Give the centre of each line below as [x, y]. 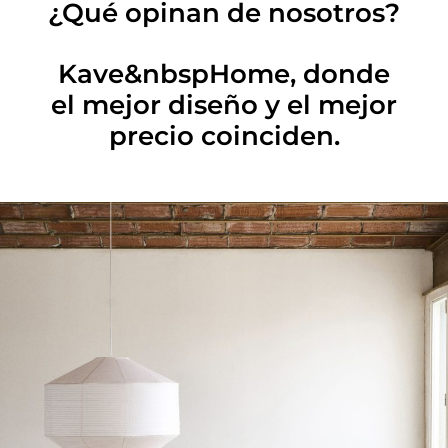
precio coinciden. [224, 135]
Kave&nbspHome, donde [224, 73]
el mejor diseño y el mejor [224, 104]
